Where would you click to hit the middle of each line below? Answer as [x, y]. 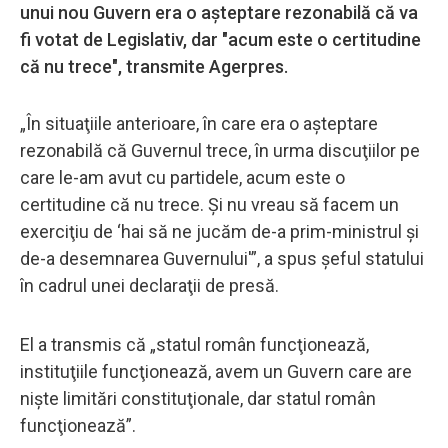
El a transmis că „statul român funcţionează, [194, 344]
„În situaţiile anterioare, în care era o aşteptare [199, 123]
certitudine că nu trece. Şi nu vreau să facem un [209, 204]
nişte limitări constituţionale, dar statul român [198, 398]
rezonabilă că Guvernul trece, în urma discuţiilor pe [220, 150]
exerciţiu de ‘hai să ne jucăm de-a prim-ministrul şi [219, 231]
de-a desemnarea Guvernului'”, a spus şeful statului [222, 258]
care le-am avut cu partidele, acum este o [182, 177]
